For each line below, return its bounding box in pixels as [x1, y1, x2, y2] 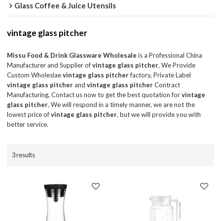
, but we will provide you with [117, 110, 201, 119]
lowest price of [7, 110, 51, 119]
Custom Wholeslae [7, 71, 63, 79]
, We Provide [158, 61, 196, 70]
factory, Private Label [129, 71, 191, 79]
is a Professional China [137, 51, 203, 60]
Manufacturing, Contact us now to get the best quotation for [7, 91, 182, 99]
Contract [153, 81, 181, 89]
